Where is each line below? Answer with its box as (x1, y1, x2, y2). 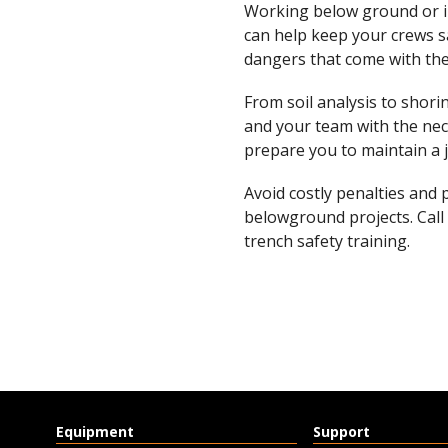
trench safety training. (244, 230, 410, 253)
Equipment (56, 422, 134, 441)
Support (312, 422, 370, 441)
